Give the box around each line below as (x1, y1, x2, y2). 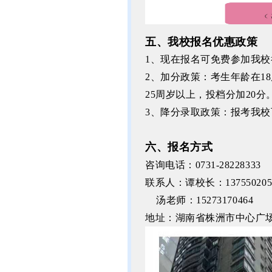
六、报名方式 (145, 141, 213, 153)
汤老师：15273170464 (145, 195, 254, 205)
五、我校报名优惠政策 (145, 36, 258, 48)
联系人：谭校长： (145, 177, 226, 188)
